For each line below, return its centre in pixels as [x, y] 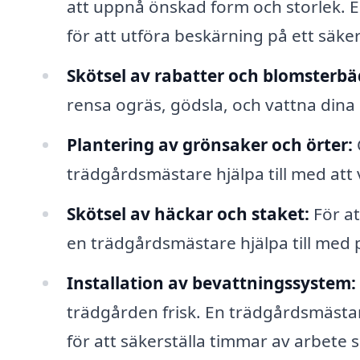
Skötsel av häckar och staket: [188, 213]
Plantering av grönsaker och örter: [209, 144]
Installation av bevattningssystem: [211, 282]
